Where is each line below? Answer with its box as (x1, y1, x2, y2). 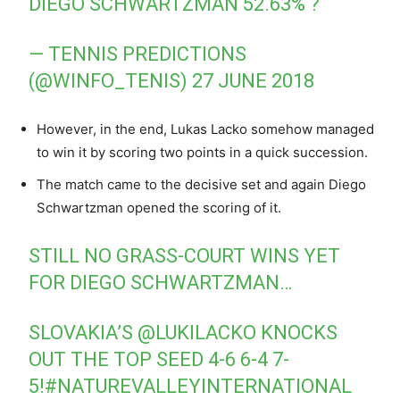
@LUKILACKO (137, 321, 257, 344)
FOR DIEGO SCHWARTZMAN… (29, 271, 293, 294)
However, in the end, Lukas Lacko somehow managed (37, 120, 374, 137)
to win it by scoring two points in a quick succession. (37, 143, 368, 161)
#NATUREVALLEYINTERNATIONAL (45, 374, 353, 397)
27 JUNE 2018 (192, 69, 315, 92)
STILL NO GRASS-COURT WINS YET (29, 244, 341, 267)
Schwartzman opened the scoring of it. (37, 198, 281, 216)
